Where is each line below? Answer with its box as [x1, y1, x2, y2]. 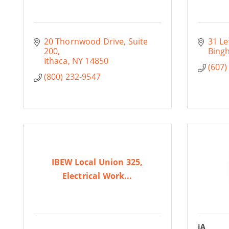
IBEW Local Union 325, [52, 156, 143, 168]
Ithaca [43, 55, 68, 66]
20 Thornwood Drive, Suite [43, 36, 148, 47]
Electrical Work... [62, 170, 132, 181]
